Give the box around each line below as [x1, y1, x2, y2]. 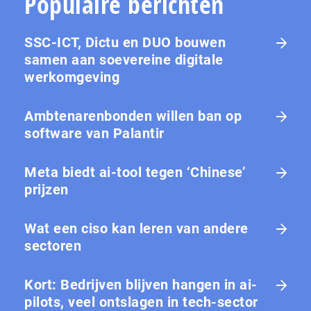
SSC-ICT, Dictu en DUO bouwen [24, 33, 226, 51]
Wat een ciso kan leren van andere [24, 219, 249, 237]
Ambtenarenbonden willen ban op [24, 107, 242, 124]
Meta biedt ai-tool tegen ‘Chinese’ [24, 163, 246, 180]
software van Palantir [24, 124, 165, 142]
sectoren [24, 237, 81, 254]
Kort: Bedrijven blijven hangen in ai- [24, 276, 258, 293]
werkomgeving [24, 68, 119, 85]
